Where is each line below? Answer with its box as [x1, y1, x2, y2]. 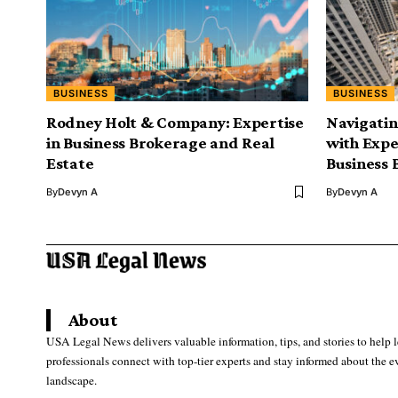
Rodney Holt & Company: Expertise [46, 113, 304, 132]
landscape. [46, 372, 97, 389]
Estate [46, 154, 94, 173]
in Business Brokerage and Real [46, 133, 275, 153]
